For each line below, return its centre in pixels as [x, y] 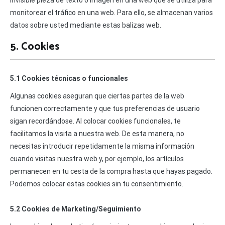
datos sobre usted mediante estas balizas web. [86, 25]
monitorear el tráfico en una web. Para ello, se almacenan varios [111, 13]
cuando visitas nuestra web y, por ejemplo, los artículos [97, 159]
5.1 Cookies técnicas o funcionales [69, 79]
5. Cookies [35, 47]
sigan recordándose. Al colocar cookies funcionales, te [95, 121]
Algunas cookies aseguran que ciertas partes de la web [97, 96]
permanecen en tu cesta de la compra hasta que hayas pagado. [111, 172]
